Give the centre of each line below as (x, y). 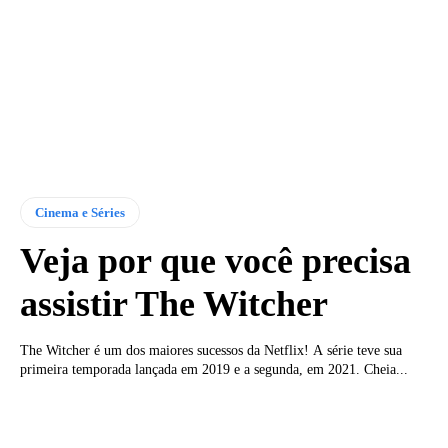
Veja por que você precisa (215, 260)
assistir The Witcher (174, 303)
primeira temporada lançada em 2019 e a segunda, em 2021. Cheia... (214, 369)
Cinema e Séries (80, 212)
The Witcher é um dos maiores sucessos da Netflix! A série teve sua (211, 350)
